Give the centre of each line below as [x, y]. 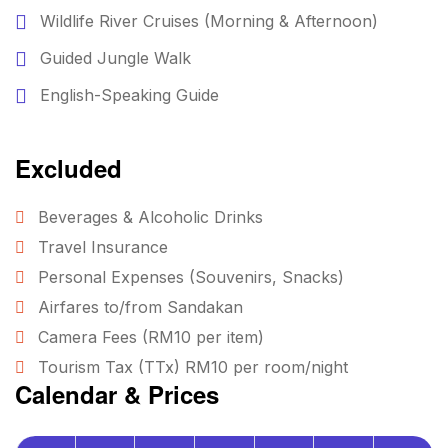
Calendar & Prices [117, 393]
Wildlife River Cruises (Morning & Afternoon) [209, 21]
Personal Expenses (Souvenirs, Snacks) [191, 276]
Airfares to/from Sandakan [140, 306]
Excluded [68, 167]
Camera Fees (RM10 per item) [151, 336]
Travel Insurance [103, 246]
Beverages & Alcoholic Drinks [150, 216]
